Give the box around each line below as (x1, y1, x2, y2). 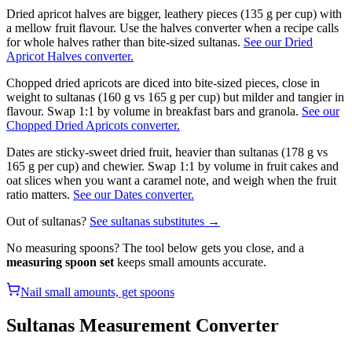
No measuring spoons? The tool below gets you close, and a (6, 240, 304, 255)
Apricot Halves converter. (6, 49, 134, 63)
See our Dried (244, 35, 313, 49)
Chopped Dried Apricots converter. (6, 118, 180, 132)
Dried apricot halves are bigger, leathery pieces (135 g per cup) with (6, 6, 342, 20)
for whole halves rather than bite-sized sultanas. (6, 35, 240, 49)
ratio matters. (6, 187, 70, 201)
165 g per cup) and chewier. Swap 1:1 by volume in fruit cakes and (6, 159, 339, 173)
